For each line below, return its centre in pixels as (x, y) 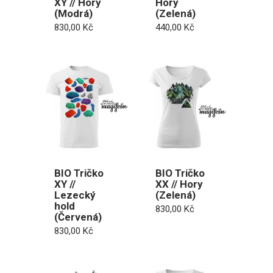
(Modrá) (73, 13)
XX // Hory (179, 184)
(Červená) (78, 217)
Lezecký (75, 195)
